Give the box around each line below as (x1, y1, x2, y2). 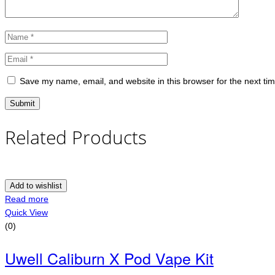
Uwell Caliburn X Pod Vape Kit (5, 246, 214, 269)
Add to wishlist (10, 180, 62, 190)
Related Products (5, 124, 147, 150)
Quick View (5, 207, 48, 217)
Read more (5, 193, 48, 204)
